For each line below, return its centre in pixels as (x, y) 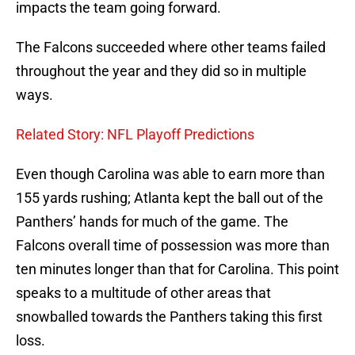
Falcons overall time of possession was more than (173, 246)
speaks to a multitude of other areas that (143, 293)
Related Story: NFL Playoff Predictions (135, 135)
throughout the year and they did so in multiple (161, 71)
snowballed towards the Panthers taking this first (169, 317)
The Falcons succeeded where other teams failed (171, 48)
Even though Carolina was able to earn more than (170, 174)
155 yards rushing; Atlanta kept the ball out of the (170, 198)
